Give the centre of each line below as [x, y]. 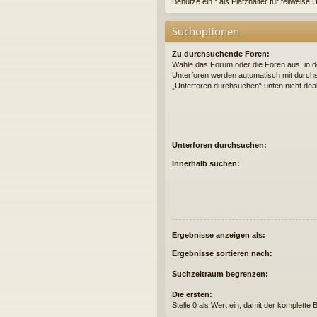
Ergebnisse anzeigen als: [219, 235]
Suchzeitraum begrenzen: [220, 273]
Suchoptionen [206, 31]
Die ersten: [192, 294]
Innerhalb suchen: [206, 163]
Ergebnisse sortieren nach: [222, 253]
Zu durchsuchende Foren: [221, 54]
